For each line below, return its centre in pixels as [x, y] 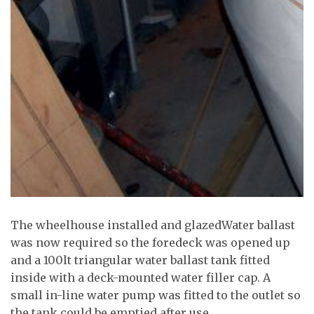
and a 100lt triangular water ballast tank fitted [140, 260]
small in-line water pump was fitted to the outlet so [156, 295]
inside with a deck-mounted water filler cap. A [141, 277]
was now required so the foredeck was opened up [150, 242]
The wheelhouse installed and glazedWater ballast [153, 225]
